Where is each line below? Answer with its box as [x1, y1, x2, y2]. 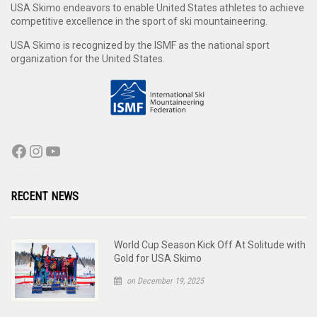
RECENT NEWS [11, 189, 79, 203]
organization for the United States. [11, 53, 165, 65]
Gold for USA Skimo [114, 252, 202, 264]
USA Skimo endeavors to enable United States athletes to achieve [11, 2, 304, 14]
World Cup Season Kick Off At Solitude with [114, 238, 306, 250]
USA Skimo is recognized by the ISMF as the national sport [11, 40, 270, 52]
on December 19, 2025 [125, 275, 204, 286]
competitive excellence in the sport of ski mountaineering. [11, 16, 267, 28]
